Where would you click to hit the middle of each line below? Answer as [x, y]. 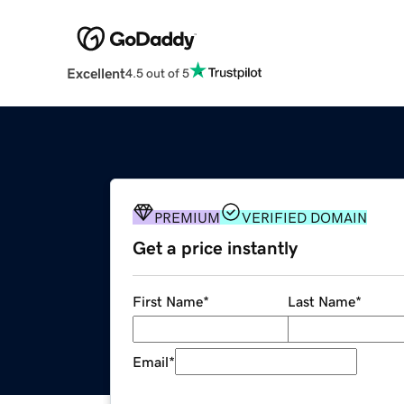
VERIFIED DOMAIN [304, 218]
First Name [168, 302]
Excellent [96, 73]
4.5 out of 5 [157, 73]
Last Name [321, 302]
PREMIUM [187, 218]
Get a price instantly [215, 248]
